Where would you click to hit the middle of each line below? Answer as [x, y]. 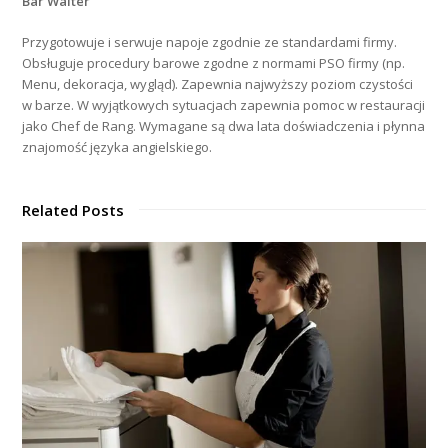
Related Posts [73, 209]
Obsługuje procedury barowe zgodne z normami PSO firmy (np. [214, 62]
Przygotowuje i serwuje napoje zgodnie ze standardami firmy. [210, 41]
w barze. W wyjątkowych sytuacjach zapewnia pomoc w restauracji [224, 104]
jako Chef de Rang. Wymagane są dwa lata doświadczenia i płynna [224, 125]
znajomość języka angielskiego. [117, 146]
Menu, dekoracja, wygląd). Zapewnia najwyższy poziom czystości [218, 83]
